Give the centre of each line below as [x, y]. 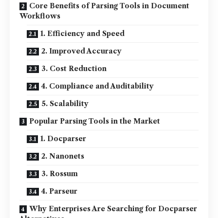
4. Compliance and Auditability [98, 86]
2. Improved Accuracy [82, 51]
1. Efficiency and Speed [82, 34]
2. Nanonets [63, 156]
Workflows [40, 16]
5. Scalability [65, 104]
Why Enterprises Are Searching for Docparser [113, 209]
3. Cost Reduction [74, 69]
